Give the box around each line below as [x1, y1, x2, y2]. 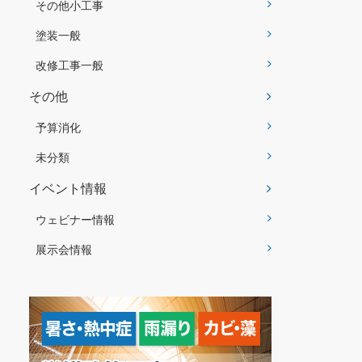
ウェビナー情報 [36, 213, 115, 226]
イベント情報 [29, 180, 107, 196]
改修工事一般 [36, 58, 103, 72]
